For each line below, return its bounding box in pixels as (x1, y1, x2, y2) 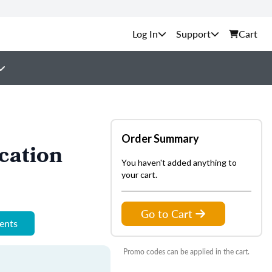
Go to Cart (141, 206, 192, 221)
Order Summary (121, 132, 199, 145)
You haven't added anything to (121, 157, 237, 168)
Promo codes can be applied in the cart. (123, 246, 250, 257)
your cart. (121, 169, 157, 180)
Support (176, 27, 211, 41)
